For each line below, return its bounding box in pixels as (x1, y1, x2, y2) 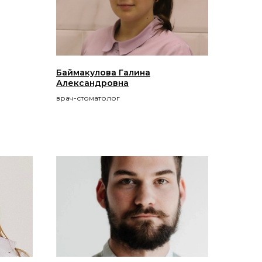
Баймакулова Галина (56, 67, 150, 78)
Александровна (56, 77, 129, 88)
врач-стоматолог (56, 93, 120, 102)
